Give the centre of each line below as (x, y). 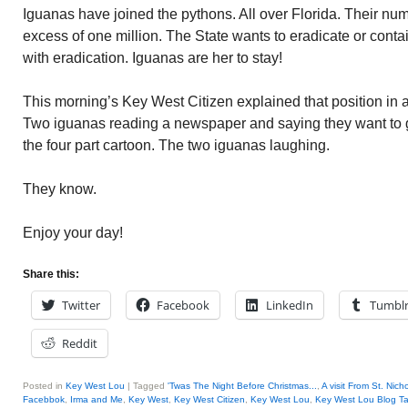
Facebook (183, 305)
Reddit (80, 343)
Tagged (149, 386)
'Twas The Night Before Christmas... (242, 386)
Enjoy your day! (73, 233)
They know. (60, 189)
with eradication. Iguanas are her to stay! (153, 58)
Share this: (51, 274)
